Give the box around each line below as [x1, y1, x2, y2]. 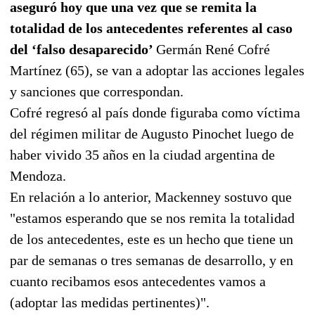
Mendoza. [10, 167, 66, 184]
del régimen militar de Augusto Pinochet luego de [10, 125, 294, 141]
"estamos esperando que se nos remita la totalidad [10, 210, 295, 226]
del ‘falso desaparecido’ [10, 41, 156, 57]
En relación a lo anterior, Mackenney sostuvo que [10, 188, 292, 205]
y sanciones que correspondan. [10, 83, 184, 99]
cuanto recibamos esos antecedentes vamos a [10, 273, 266, 289]
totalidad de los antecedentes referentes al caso [10, 20, 292, 36]
